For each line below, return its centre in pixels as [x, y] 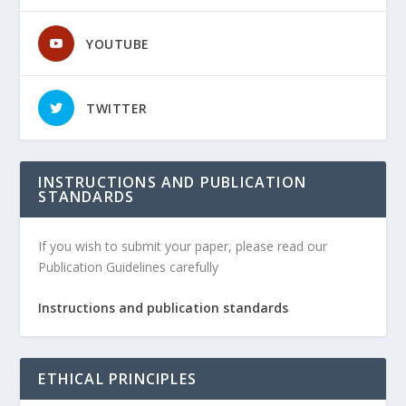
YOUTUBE [118, 43]
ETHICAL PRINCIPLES [118, 378]
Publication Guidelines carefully [129, 266]
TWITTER [117, 108]
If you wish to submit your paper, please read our [183, 246]
